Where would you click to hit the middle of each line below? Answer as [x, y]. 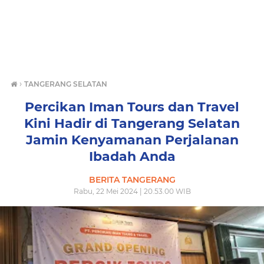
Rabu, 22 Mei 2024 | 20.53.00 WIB [132, 191]
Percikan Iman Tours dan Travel [132, 107]
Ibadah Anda [132, 156]
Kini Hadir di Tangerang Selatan [132, 123]
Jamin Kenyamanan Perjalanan [132, 140]
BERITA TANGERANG [132, 180]
